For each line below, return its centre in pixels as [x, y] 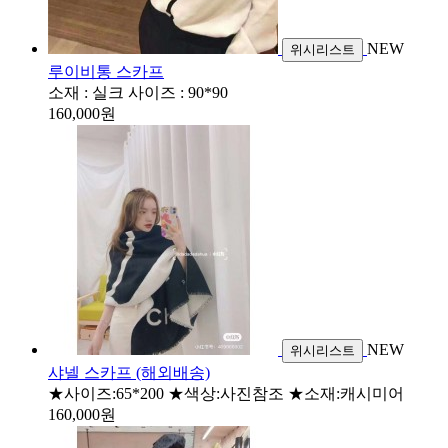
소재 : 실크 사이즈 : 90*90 [138, 92]
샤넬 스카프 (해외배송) [129, 372]
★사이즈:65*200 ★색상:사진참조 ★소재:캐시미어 [226, 393]
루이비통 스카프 [106, 71]
